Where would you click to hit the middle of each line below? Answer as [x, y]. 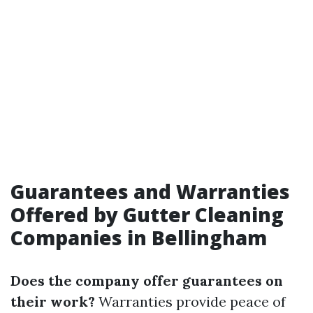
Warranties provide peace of [190, 301]
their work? [53, 301]
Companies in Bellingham [139, 238]
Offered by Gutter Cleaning [147, 214]
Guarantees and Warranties [150, 191]
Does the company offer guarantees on [147, 281]
